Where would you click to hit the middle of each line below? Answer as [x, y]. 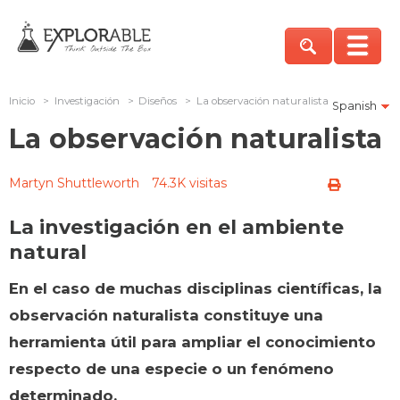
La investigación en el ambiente [176, 227]
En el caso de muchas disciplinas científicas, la [196, 288]
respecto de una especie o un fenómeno [171, 368]
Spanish [354, 105]
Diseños [158, 100]
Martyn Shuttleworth [74, 183]
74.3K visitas [189, 183]
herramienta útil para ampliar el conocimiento [192, 342]
